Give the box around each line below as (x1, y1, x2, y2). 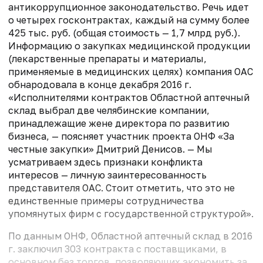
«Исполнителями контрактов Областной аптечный (8, 91, 249, 103)
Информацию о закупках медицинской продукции (8, 39, 250, 52)
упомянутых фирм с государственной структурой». (8, 207, 254, 220)
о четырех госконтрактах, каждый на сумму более (8, 14, 249, 26)
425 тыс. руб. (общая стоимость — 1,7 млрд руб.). (8, 26, 240, 39)
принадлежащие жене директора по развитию (8, 117, 230, 129)
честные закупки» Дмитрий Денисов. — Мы (8, 143, 213, 155)
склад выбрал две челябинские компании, (8, 104, 210, 116)
